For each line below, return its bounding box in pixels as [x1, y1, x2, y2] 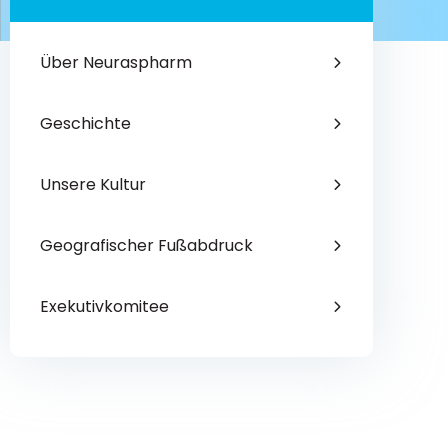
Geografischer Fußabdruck [40, 234, 253, 257]
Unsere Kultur [40, 173, 146, 196]
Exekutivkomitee [40, 295, 169, 318]
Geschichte [40, 112, 131, 135]
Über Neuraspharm [40, 51, 192, 74]
